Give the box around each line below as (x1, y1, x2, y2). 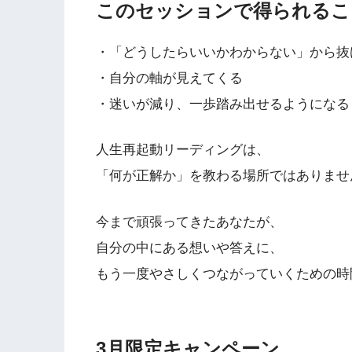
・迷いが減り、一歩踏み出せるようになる (96, 96, 350, 112)
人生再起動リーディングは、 (96, 142, 269, 158)
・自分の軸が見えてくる (96, 70, 243, 86)
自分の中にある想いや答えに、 (96, 240, 283, 255)
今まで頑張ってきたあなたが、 (96, 214, 283, 229)
